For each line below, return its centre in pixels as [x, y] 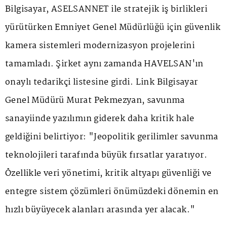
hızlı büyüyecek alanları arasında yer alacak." [100, 210]
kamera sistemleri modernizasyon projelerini [100, 46]
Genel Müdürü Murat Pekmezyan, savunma [95, 100]
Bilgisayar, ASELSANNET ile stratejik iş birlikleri [106, 9]
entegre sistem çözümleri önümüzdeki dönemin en [112, 192]
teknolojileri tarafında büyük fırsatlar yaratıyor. [106, 155]
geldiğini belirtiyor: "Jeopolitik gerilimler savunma [112, 137]
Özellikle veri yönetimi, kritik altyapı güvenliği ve [108, 173]
